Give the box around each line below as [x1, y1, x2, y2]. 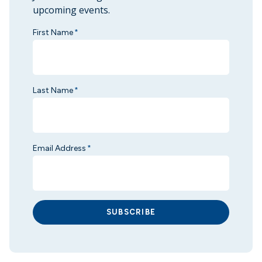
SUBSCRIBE [106, 208, 156, 216]
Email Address [33, 143, 86, 153]
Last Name [33, 85, 73, 95]
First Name [33, 27, 73, 37]
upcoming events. [33, 4, 110, 16]
